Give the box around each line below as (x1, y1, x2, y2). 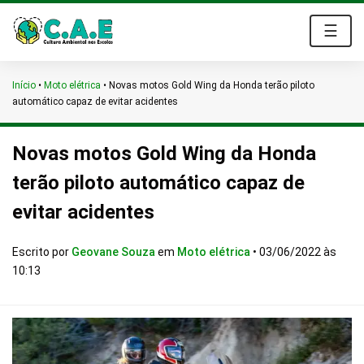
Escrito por (12, 245, 71, 258)
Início (12, 80, 36, 91)
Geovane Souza (71, 245, 158, 258)
